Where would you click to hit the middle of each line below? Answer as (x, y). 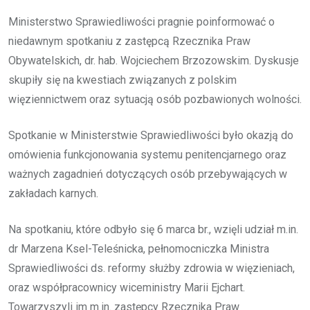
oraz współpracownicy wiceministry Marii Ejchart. (127, 287)
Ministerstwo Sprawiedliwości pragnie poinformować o (142, 21)
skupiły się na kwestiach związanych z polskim (122, 80)
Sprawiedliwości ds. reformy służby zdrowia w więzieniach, (152, 268)
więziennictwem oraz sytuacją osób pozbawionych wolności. (155, 99)
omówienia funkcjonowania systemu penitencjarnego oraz (147, 154)
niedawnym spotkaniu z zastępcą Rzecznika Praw (129, 41)
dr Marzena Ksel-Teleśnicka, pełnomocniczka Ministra (139, 248)
